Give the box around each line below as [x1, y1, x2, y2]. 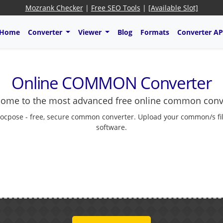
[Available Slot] [148, 3, 198, 12]
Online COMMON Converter [11, 72, 212, 95]
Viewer [78, 27, 104, 37]
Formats [140, 27, 169, 37]
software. [96, 122, 127, 132]
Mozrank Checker [25, 3, 83, 12]
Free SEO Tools [91, 3, 140, 12]
